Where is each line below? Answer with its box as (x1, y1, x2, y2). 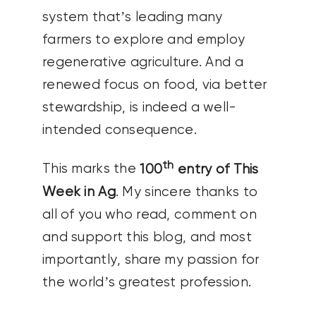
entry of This (174, 162, 259, 176)
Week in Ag (42, 185, 116, 199)
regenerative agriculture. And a (42, 56, 243, 70)
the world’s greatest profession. (42, 275, 252, 289)
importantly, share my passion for (42, 253, 260, 267)
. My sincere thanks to (115, 185, 258, 199)
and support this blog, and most (42, 230, 252, 244)
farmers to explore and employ (42, 33, 245, 47)
